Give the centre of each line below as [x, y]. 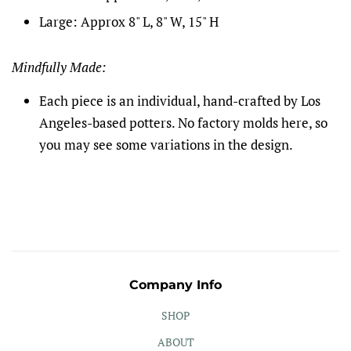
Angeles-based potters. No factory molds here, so [183, 122]
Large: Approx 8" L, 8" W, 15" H [129, 21]
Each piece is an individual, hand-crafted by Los [180, 100]
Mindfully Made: [59, 67]
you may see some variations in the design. [166, 144]
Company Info [175, 284]
